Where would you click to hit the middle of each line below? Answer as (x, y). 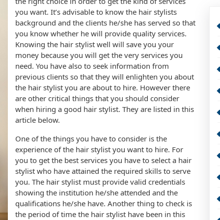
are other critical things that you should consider (97, 98)
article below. (38, 120)
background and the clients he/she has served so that (105, 23)
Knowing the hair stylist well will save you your (95, 44)
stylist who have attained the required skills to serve (103, 171)
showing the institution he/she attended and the (96, 192)
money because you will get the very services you (99, 55)
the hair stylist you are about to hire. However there (103, 87)
